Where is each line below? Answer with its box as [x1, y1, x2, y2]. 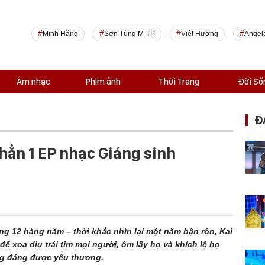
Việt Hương [180, 30, 218, 38]
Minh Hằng [42, 30, 78, 38]
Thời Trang [159, 76, 199, 87]
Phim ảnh [85, 76, 121, 87]
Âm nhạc [16, 76, 50, 87]
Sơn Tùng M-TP [104, 30, 155, 38]
